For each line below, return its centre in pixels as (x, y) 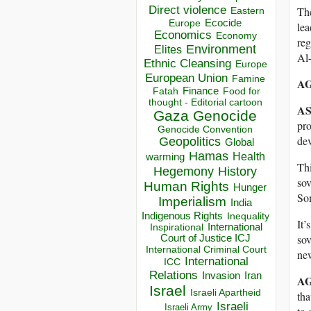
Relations (173, 276)
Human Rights (186, 187)
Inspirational (177, 227)
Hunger (250, 188)
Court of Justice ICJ (205, 238)
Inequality (248, 217)
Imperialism (192, 202)
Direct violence (187, 10)
